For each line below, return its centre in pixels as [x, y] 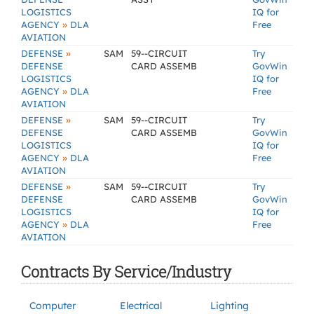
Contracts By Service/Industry [126, 271]
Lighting [230, 306]
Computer [53, 306]
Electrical [141, 306]
